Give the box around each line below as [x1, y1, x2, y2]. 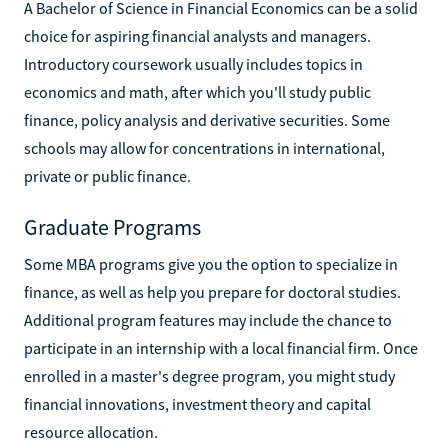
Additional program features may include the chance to [24, 309, 392, 330]
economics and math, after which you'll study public [24, 81, 371, 102]
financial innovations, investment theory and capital [24, 393, 371, 414]
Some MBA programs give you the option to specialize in [24, 253, 398, 274]
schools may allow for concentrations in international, [24, 137, 385, 158]
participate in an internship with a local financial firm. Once [24, 337, 418, 358]
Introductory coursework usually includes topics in [24, 53, 363, 74]
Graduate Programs [24, 212, 201, 241]
